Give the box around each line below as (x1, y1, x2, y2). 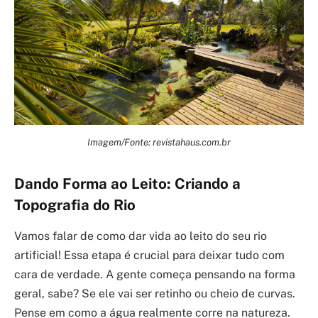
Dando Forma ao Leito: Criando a (14, 175, 241, 192)
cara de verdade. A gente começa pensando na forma (14, 268, 295, 281)
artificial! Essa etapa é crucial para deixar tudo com (14, 248, 285, 262)
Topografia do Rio (14, 196, 136, 214)
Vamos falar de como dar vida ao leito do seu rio (14, 229, 267, 243)
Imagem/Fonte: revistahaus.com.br (87, 136, 231, 148)
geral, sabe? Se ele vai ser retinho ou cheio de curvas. (14, 287, 295, 300)
